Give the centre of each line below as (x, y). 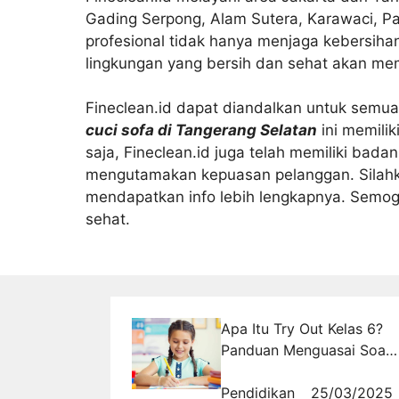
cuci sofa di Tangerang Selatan (201, 130)
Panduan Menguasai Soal (305, 350)
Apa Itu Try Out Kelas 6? (302, 328)
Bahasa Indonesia (279, 371)
